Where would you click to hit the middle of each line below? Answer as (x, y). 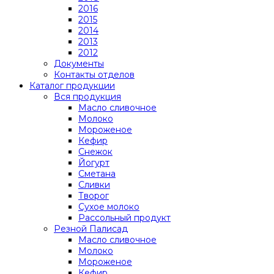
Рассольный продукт (124, 217)
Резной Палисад (91, 228)
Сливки (94, 184)
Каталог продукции (72, 85)
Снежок (95, 151)
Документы (79, 63)
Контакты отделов (94, 74)
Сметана (97, 173)
